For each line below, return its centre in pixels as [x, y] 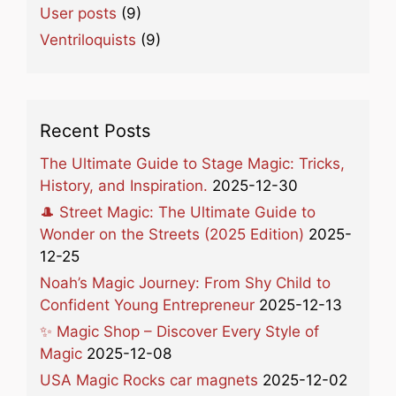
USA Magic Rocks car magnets [149, 380]
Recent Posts [95, 130]
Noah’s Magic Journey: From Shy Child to [185, 282]
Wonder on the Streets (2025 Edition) [172, 234]
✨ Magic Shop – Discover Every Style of [179, 331]
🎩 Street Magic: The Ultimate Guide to [178, 212]
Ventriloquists [88, 39]
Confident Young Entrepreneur [147, 305]
